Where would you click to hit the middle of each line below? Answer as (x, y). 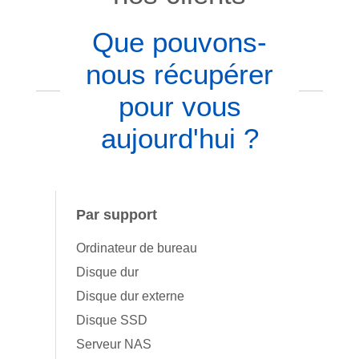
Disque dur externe (130, 296)
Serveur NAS (114, 345)
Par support (117, 215)
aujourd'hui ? (179, 139)
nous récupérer (179, 75)
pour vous (179, 107)
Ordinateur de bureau (137, 248)
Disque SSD (112, 321)
